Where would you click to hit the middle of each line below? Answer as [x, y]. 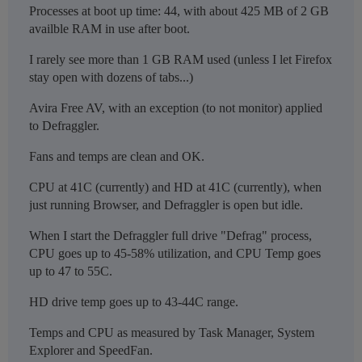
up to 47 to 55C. [71, 271]
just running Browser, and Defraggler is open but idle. [166, 205]
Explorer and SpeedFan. [91, 351]
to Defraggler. [64, 126]
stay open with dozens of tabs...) [111, 78]
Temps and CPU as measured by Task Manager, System [172, 333]
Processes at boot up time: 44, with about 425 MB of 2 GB [179, 11]
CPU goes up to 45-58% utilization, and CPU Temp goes [175, 254]
